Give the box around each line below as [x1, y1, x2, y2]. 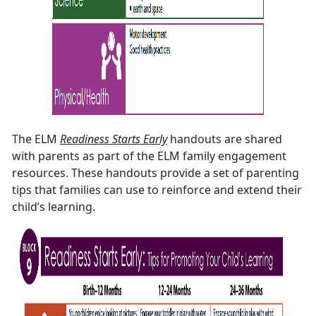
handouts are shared [170, 131, 282, 147]
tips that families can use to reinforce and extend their [12, 182, 302, 198]
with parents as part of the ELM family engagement [12, 148, 286, 164]
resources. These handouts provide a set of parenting [12, 165, 299, 181]
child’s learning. [12, 199, 95, 215]
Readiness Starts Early [60, 131, 167, 147]
